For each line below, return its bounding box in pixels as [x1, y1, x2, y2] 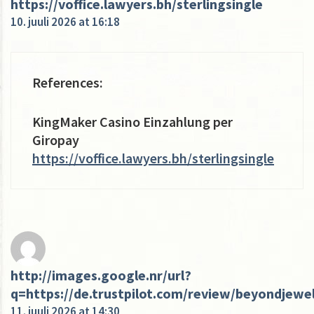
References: [32, 73, 103, 91]
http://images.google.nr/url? [11, 266, 191, 284]
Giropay [32, 130, 79, 149]
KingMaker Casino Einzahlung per [32, 112, 233, 130]
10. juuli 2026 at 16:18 [11, 13, 120, 29]
